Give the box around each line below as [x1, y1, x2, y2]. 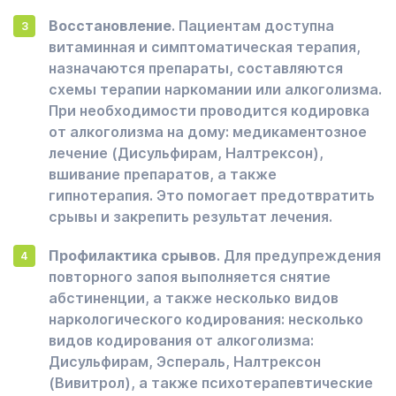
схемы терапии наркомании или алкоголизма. [49, 80, 382, 98]
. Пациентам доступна [171, 17, 334, 34]
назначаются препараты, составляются [49, 59, 343, 77]
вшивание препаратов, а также [49, 165, 277, 183]
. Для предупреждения [217, 247, 381, 264]
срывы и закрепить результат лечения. [49, 208, 332, 225]
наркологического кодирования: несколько [49, 310, 363, 328]
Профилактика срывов [49, 247, 217, 264]
